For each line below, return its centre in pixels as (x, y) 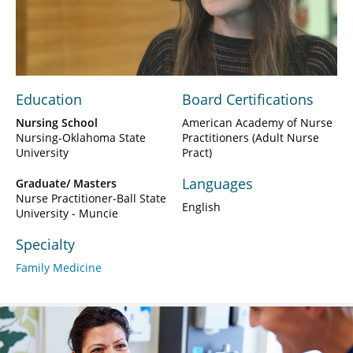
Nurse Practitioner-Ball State (91, 198)
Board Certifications (248, 99)
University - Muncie (67, 213)
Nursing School (57, 122)
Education (49, 99)
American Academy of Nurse (257, 122)
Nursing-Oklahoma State (81, 137)
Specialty (45, 244)
